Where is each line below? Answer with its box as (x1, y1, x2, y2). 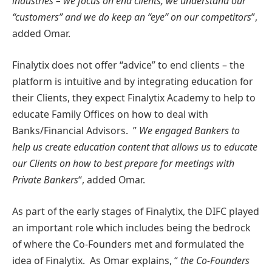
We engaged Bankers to (139, 123, 240, 137)
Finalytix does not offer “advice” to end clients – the (12, 58, 245, 72)
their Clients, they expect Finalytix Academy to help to (12, 90, 256, 104)
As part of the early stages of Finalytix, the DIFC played (12, 204, 259, 218)
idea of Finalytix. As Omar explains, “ (12, 253, 180, 267)
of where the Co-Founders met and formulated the (12, 237, 244, 251)
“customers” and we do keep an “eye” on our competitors (12, 10, 251, 24)
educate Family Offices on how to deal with (12, 107, 208, 121)
